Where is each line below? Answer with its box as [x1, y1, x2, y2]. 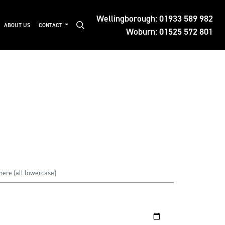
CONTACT [38, 21, 64, 29]
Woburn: [126, 26, 159, 38]
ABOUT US [4, 21, 31, 29]
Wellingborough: [96, 13, 159, 25]
